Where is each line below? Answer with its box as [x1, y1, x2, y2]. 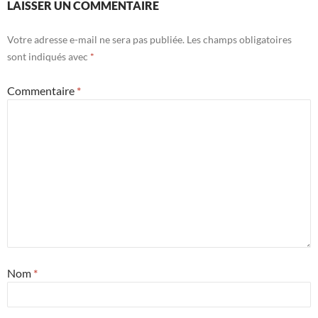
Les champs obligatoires [187, 33, 292, 45]
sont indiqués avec [7, 50, 90, 62]
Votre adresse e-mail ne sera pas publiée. [7, 33, 185, 45]
